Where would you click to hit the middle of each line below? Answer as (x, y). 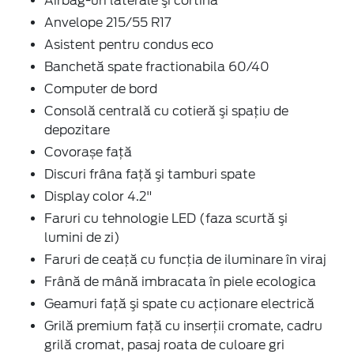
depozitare (77, 130)
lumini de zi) (82, 237)
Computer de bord (101, 88)
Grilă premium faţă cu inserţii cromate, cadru (183, 326)
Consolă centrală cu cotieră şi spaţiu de (166, 111)
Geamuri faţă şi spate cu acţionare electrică (179, 303)
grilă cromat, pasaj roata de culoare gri (164, 345)
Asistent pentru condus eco (129, 44)
